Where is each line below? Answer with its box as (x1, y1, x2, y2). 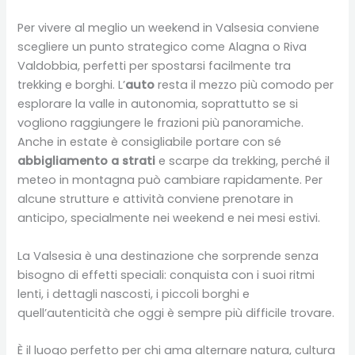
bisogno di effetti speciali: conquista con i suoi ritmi (17, 266, 315, 283)
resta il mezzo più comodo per (155, 77, 334, 94)
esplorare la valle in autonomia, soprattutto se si (17, 96, 299, 113)
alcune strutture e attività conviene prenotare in (17, 191, 294, 208)
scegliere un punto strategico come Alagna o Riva (17, 39, 307, 55)
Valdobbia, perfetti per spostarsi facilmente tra (17, 58, 292, 74)
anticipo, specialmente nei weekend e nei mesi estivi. (17, 210, 321, 227)
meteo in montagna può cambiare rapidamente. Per (17, 172, 323, 189)
